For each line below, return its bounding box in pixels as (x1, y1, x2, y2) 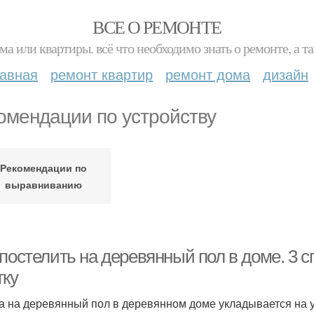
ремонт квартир (50, 64, 153, 84)
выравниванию (4, 177, 82, 191)
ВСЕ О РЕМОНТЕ (93, 15, 221, 39)
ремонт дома (165, 64, 250, 84)
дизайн (263, 64, 308, 84)
